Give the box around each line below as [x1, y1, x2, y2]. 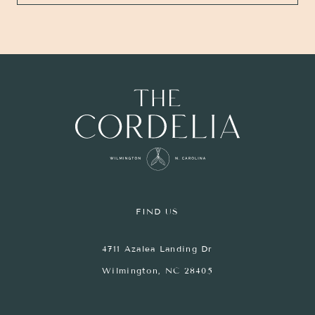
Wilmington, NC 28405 [102, 266, 213, 276]
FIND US [136, 207, 179, 217]
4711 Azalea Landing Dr [102, 244, 213, 255]
